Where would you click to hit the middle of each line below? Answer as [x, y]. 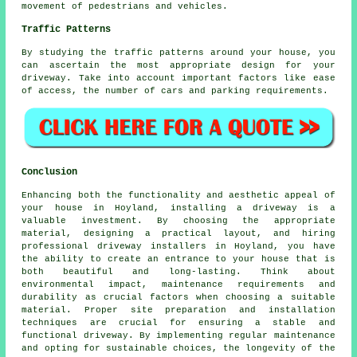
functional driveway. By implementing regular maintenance [178, 335]
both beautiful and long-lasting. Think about [178, 271]
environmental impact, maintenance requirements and [178, 284]
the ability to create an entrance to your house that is [178, 259]
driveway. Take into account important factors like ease [178, 78]
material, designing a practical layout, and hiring [178, 233]
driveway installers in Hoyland [186, 246]
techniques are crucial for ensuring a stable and [178, 322]
